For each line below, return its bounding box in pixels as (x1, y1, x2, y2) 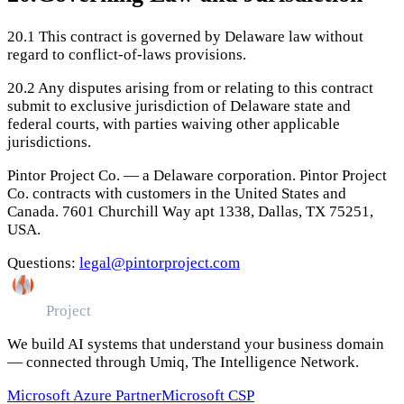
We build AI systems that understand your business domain (7, 335, 384, 353)
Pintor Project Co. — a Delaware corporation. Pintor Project (7, 166, 387, 184)
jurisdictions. (7, 133, 91, 151)
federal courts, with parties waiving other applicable (7, 115, 340, 133)
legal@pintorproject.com (79, 253, 240, 271)
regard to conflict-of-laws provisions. (7, 45, 246, 63)
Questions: (7, 253, 76, 271)
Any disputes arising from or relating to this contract (38, 78, 373, 96)
